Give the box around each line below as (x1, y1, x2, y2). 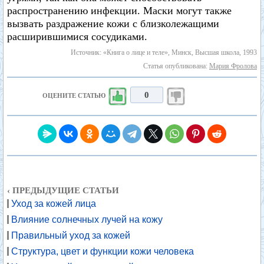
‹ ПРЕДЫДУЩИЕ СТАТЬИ (7, 186, 119, 195)
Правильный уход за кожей (11, 230, 130, 240)
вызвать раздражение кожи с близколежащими (7, 18, 219, 29)
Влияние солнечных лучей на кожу (11, 214, 163, 225)
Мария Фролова (209, 62, 257, 70)
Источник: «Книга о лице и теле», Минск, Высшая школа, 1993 (71, 48, 257, 57)
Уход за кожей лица (11, 199, 96, 209)
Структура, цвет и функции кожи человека (11, 246, 194, 256)
